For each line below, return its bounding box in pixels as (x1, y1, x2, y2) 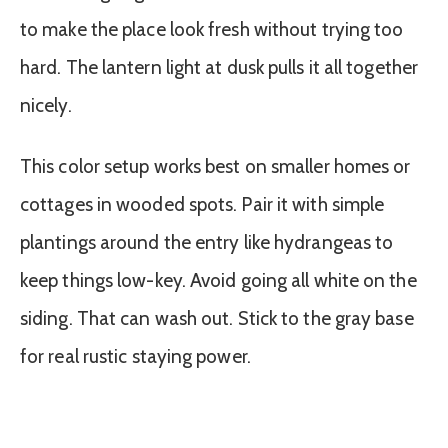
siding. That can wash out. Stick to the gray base (20, 306, 414, 330)
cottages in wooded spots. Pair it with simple (20, 192, 385, 216)
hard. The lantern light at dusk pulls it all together (20, 56, 419, 79)
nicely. (20, 94, 72, 117)
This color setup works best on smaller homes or (20, 154, 411, 178)
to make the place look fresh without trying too (20, 18, 404, 41)
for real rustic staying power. (20, 344, 251, 368)
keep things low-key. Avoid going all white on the (20, 268, 417, 292)
